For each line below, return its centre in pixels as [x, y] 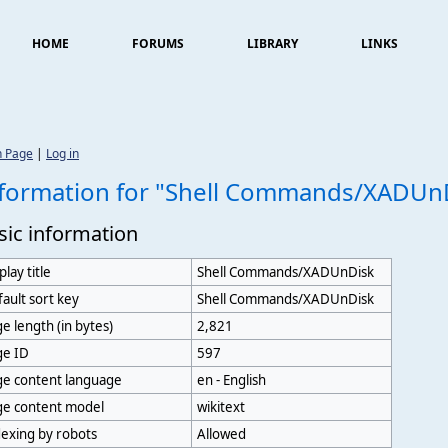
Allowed [222, 434]
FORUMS [158, 43]
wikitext [221, 407]
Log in [62, 153]
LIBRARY [272, 43]
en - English [232, 380]
